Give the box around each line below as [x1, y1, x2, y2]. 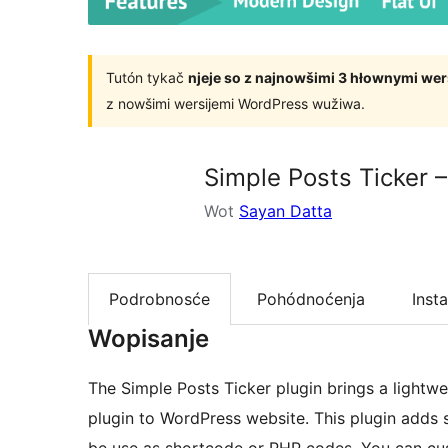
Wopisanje [88, 324, 209, 354]
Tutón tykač [106, 68, 188, 86]
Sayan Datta [239, 200, 332, 221]
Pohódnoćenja [257, 288, 365, 309]
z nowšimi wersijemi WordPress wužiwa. [106, 94, 365, 112]
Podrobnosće [109, 288, 210, 309]
